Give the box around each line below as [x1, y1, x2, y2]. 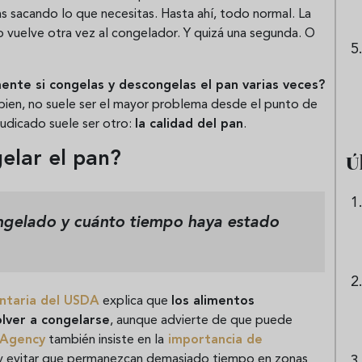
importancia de [164, 333, 263, 347]
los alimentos [171, 294, 255, 308]
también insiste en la [45, 333, 164, 347]
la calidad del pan [135, 117, 243, 131]
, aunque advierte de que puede [110, 314, 293, 327]
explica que [99, 294, 171, 308]
